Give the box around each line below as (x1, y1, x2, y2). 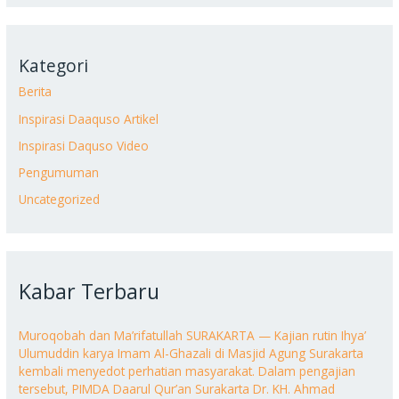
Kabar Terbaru (19, 276, 160, 305)
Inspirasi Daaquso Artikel (19, 110, 159, 127)
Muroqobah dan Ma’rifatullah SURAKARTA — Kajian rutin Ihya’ (19, 326, 367, 344)
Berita (19, 83, 53, 101)
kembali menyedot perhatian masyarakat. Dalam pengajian (19, 362, 356, 379)
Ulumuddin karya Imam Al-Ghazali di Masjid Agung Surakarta (19, 344, 364, 362)
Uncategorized (19, 191, 101, 208)
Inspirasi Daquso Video (19, 136, 150, 154)
